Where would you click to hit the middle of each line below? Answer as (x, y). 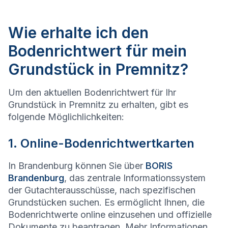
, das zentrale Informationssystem (135, 178)
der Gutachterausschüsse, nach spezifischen (102, 190)
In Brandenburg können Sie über (77, 166)
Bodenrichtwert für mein (97, 51)
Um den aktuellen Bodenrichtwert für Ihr (92, 93)
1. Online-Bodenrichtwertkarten (101, 144)
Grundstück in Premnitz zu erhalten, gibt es (98, 105)
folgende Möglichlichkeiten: (66, 117)
